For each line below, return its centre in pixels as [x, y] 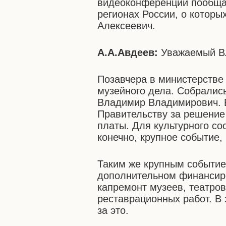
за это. [113, 210]
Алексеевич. [127, 26]
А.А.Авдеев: [129, 52]
